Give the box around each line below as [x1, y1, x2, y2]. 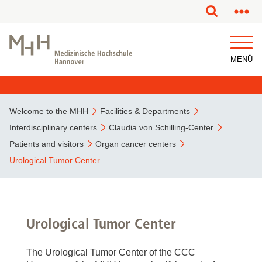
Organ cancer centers [95, 139, 176, 149]
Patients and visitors [9, 139, 84, 149]
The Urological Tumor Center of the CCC [26, 247, 195, 257]
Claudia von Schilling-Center [109, 123, 213, 132]
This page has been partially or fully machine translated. [20, 6, 242, 18]
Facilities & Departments [100, 106, 190, 116]
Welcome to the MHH [9, 106, 88, 116]
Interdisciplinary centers [9, 123, 97, 132]
